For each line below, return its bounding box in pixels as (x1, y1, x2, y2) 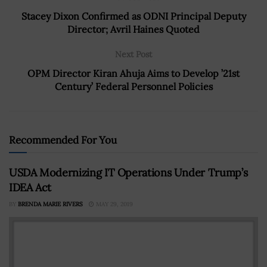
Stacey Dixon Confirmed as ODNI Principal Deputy (21, 10, 246, 22)
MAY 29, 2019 (94, 200, 133, 208)
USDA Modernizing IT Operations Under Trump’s (9, 165, 248, 179)
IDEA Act (9, 180, 52, 194)
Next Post (115, 48, 152, 60)
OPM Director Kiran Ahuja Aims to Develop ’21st (27, 67, 240, 79)
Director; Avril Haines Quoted (67, 23, 200, 35)
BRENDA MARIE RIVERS (18, 200, 83, 208)
